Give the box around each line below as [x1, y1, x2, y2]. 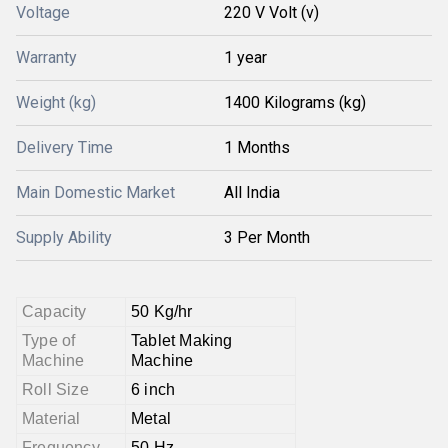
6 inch [131, 381, 176, 398]
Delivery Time [16, 138, 113, 157]
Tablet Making [131, 332, 233, 349]
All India [224, 183, 280, 202]
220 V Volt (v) [224, 3, 319, 22]
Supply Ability [16, 228, 112, 247]
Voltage [16, 3, 70, 22]
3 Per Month [224, 228, 310, 247]
